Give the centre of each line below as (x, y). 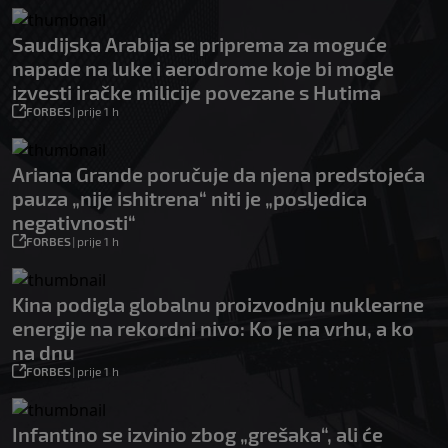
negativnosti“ (74, 221)
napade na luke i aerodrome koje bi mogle (203, 67)
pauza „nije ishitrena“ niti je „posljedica (189, 197)
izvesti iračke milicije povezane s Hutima (196, 91)
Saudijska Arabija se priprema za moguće (199, 43)
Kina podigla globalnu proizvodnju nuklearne (218, 303)
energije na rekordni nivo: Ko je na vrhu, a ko (213, 327)
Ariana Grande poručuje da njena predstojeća (218, 173)
